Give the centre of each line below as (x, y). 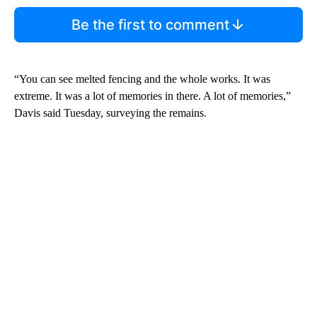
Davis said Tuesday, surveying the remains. (110, 113)
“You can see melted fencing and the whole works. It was (142, 79)
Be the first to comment (150, 25)
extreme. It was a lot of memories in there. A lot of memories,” (152, 96)
